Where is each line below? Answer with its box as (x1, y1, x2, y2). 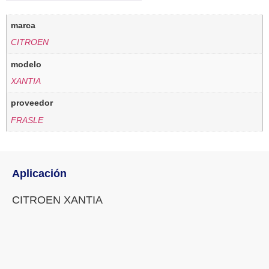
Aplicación (12, 168, 67, 180)
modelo (11, 59, 42, 69)
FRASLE (11, 115, 44, 125)
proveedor (11, 98, 53, 108)
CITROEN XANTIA (12, 194, 103, 207)
